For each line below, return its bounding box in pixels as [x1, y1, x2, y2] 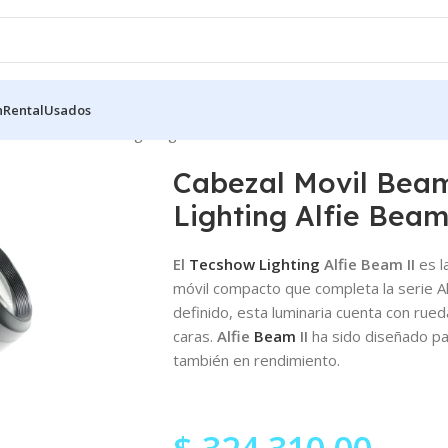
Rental [3, 101, 44, 119]
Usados [44, 101, 91, 119]
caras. [173, 325, 217, 346]
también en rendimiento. [173, 349, 340, 370]
